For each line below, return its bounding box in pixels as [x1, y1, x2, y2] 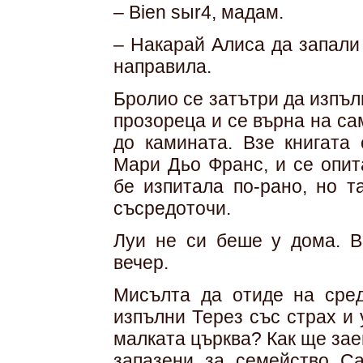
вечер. [113, 252, 169, 273]
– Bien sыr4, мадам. [113, 2, 284, 23]
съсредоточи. [113, 198, 231, 219]
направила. [113, 56, 211, 77]
